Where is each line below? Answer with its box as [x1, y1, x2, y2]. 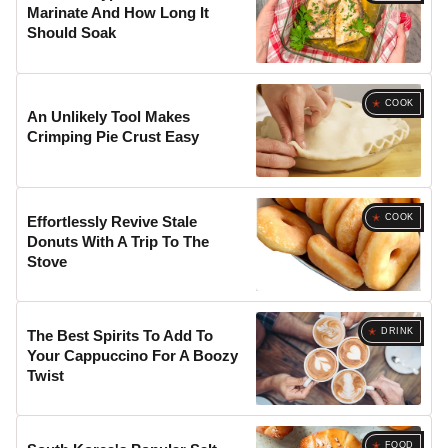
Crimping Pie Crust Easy [27, 128, 200, 146]
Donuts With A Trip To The [27, 232, 210, 250]
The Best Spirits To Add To [27, 326, 214, 344]
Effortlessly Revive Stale [27, 212, 198, 230]
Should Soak [27, 24, 117, 42]
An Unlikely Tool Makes [27, 108, 191, 126]
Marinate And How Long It [27, 4, 210, 22]
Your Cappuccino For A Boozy [27, 346, 239, 364]
